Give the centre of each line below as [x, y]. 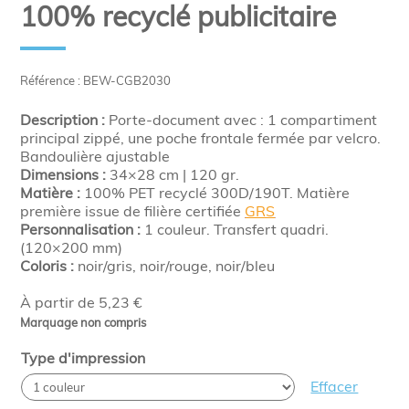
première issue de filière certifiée [133, 211]
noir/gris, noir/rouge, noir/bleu [175, 266]
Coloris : [47, 266]
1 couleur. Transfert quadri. [235, 229]
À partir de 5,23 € [82, 302]
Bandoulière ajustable [95, 156]
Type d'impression [84, 358]
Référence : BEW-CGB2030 [96, 80]
